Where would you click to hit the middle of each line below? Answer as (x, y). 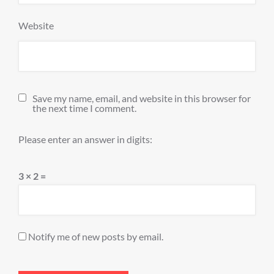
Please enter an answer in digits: (85, 139)
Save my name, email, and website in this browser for (142, 98)
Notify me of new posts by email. (96, 236)
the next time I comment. (84, 108)
